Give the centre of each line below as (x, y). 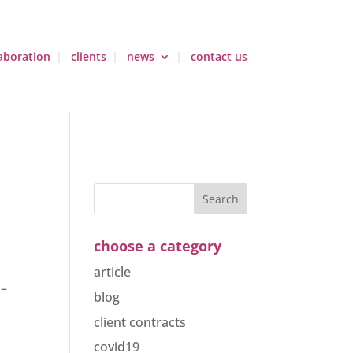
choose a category (158, 246)
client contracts (140, 322)
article (113, 272)
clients (88, 56)
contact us (219, 56)
